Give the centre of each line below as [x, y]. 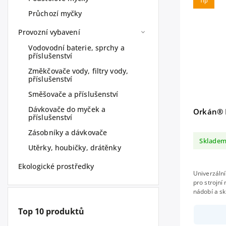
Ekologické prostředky [56, 166]
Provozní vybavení [49, 32]
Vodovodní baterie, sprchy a [76, 48]
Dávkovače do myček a [67, 109]
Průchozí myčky [55, 13]
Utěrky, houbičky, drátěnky [75, 148]
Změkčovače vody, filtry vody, [78, 71]
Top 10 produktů [51, 212]
